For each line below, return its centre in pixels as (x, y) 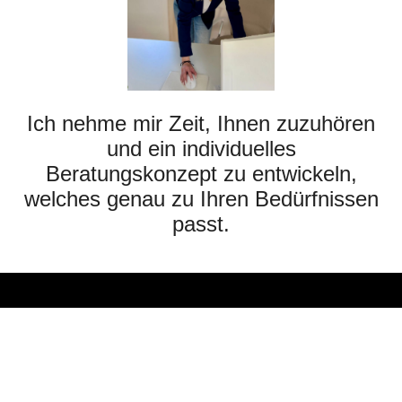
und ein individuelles (201, 148)
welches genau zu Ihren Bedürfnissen (201, 198)
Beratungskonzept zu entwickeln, (201, 173)
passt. (201, 223)
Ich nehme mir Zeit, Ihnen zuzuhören (201, 123)
